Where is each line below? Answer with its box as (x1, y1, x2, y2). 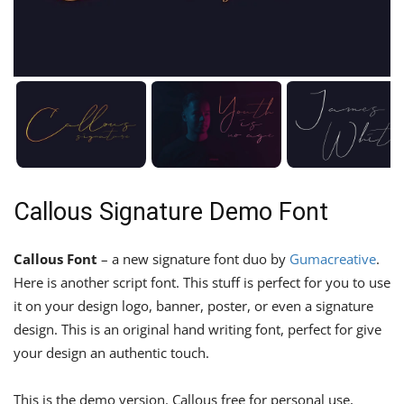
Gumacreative (289, 249, 376, 268)
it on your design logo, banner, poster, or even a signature (14, 296, 373, 315)
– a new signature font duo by (97, 249, 289, 268)
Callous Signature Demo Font (14, 197, 328, 226)
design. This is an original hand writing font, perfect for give (14, 319, 381, 338)
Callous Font (14, 249, 97, 268)
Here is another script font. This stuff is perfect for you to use (14, 272, 390, 291)
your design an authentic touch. (14, 343, 209, 362)
